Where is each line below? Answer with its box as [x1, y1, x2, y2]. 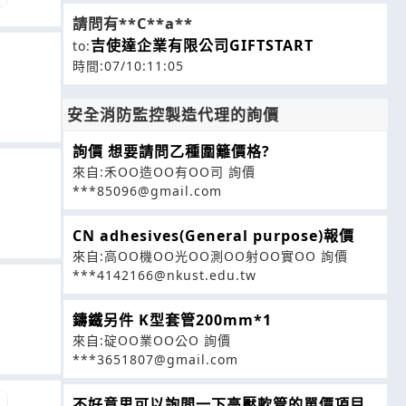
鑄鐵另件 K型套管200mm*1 [72, 310, 272, 330]
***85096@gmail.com [72, 182, 222, 199]
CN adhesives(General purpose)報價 [72, 226, 354, 246]
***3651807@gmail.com [72, 351, 238, 368]
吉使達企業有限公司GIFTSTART [91, 35, 314, 55]
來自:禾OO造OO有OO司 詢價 [72, 163, 256, 180]
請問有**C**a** [72, 14, 193, 34]
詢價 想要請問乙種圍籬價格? [72, 141, 270, 161]
